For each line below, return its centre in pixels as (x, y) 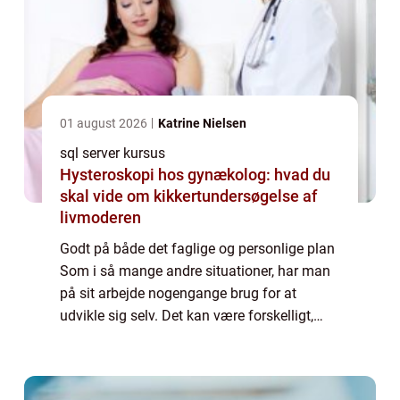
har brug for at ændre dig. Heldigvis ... (178, 361)
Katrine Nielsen (202, 124)
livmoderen (100, 218)
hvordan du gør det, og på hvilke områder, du (199, 338)
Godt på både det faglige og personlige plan (197, 249)
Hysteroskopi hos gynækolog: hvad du (195, 175)
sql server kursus (112, 154)
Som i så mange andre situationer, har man (195, 271)
